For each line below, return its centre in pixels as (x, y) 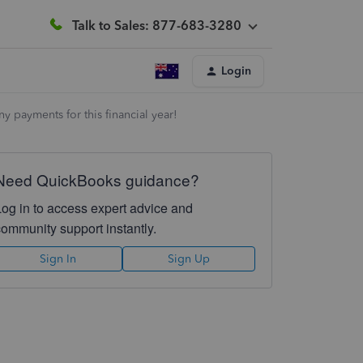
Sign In (58, 259)
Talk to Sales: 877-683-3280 (157, 25)
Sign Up (188, 259)
